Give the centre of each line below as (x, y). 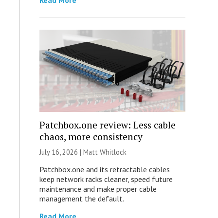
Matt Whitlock (105, 152)
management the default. (82, 199)
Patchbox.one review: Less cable (107, 125)
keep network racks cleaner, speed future (106, 179)
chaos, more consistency (91, 136)
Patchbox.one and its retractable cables (104, 169)
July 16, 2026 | (61, 152)
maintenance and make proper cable (98, 189)
